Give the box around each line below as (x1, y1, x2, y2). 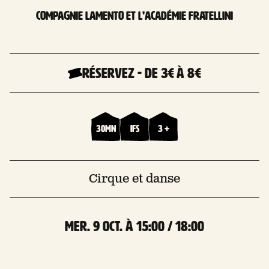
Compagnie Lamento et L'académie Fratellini (36, 8, 233, 22)
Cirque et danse (89, 171, 180, 187)
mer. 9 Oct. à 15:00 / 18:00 (65, 218, 204, 234)
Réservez (82, 65, 134, 81)
